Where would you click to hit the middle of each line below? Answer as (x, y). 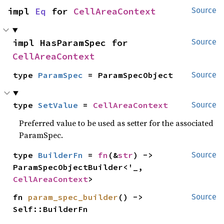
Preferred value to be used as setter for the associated (116, 123)
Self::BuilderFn (51, 209)
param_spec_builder (73, 197)
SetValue (58, 105)
